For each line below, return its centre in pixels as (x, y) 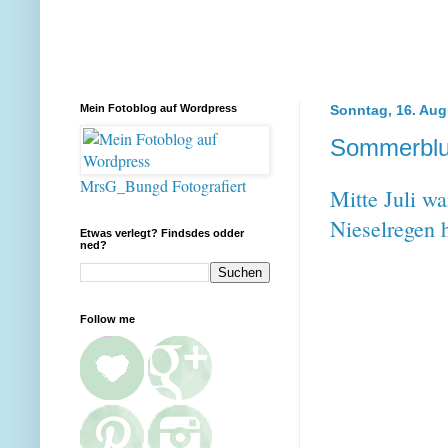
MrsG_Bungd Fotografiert (163, 185)
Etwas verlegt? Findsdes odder (162, 232)
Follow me (107, 318)
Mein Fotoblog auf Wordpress (158, 107)
